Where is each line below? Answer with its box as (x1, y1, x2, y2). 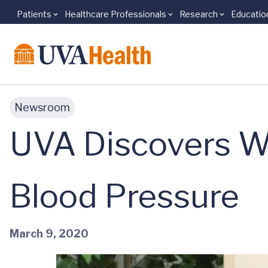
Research (179, 9, 218, 19)
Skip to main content (19, 15, 114, 26)
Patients (17, 9, 51, 19)
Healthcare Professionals (65, 9, 166, 19)
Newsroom (14, 101, 70, 114)
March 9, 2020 (10, 227, 89, 240)
